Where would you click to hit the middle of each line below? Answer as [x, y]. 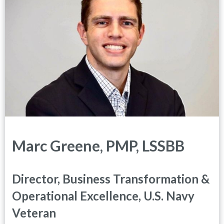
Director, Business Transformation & [111, 179]
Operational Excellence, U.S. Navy [103, 196]
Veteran [34, 213]
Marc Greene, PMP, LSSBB [98, 146]
